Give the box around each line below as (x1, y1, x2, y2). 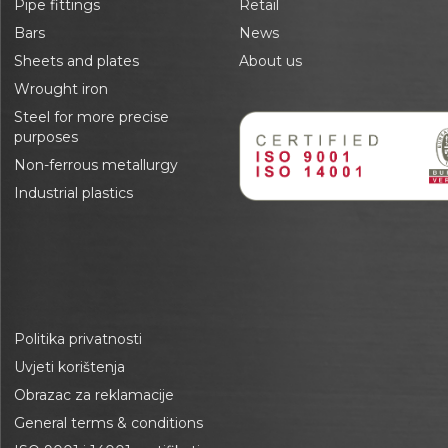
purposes (14, 128, 78, 147)
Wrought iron (14, 80, 108, 99)
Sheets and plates (14, 52, 139, 71)
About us (238, 52, 302, 71)
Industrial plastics (14, 184, 133, 203)
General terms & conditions (14, 414, 203, 433)
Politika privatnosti (14, 330, 142, 349)
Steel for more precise (14, 108, 169, 127)
